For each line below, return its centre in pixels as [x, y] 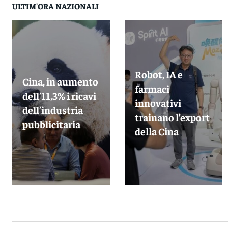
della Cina [157, 131]
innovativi [158, 102]
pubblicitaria [52, 124]
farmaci [152, 88]
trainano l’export [173, 117]
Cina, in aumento [61, 81]
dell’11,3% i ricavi [60, 95]
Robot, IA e [159, 74]
